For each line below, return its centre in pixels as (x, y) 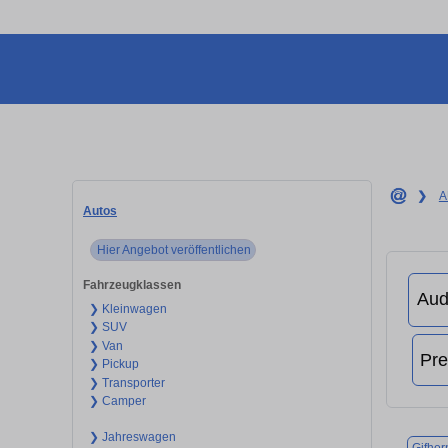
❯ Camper (117, 401)
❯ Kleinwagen (127, 308)
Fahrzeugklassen (132, 284)
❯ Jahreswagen (132, 436)
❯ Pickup (113, 364)
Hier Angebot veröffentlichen (173, 249)
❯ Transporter (126, 382)
